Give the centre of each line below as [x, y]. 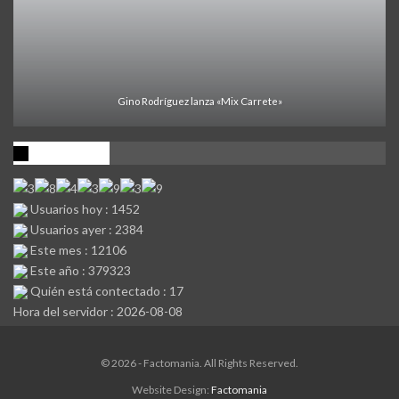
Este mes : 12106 [77, 249]
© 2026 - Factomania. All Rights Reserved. [199, 362]
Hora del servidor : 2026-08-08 [98, 311]
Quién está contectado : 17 [106, 290]
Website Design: [171, 389]
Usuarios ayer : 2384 [85, 229]
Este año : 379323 [79, 270]
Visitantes [65, 152]
